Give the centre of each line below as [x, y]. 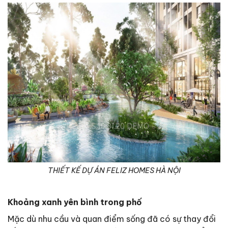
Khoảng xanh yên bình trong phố [75, 202]
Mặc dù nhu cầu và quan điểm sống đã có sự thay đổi [112, 219]
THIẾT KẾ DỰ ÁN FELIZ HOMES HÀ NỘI [114, 171]
